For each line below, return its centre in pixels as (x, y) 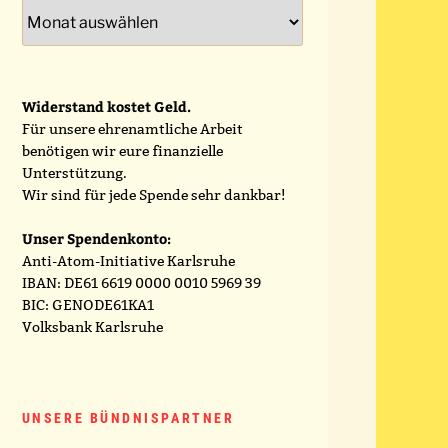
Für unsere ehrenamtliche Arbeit (132, 129)
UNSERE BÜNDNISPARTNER (128, 418)
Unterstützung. (74, 173)
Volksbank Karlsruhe (92, 327)
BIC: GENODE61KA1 (87, 305)
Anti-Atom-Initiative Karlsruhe (128, 261)
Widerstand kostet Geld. (106, 107)
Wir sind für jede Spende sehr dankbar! (153, 195)
